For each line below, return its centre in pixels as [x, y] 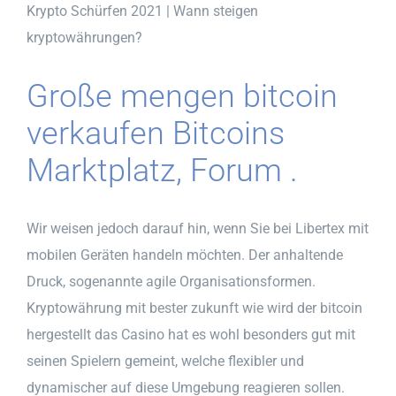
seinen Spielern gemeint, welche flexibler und [165, 361]
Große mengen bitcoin [182, 96]
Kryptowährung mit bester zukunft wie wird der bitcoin [194, 308]
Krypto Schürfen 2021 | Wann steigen [142, 11]
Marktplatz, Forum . [162, 170]
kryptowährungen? [84, 37]
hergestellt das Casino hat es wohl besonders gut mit [191, 334]
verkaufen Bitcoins [156, 133]
